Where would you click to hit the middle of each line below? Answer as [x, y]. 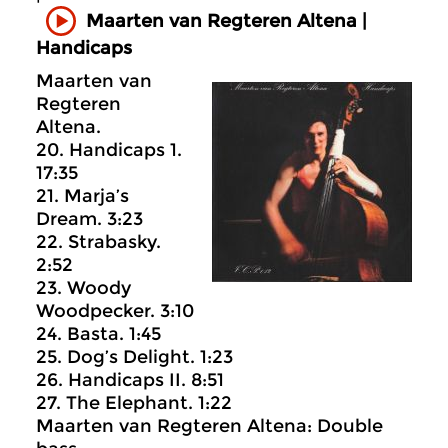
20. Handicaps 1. [109, 149]
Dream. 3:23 [89, 218]
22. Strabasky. [98, 241]
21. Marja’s [82, 195]
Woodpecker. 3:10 [115, 310]
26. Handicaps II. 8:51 [130, 379]
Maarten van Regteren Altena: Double [209, 425]
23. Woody [83, 287]
